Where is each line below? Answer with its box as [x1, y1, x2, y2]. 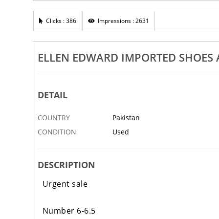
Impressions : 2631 [95, 17, 150, 25]
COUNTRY [37, 113, 70, 123]
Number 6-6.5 [42, 205, 96, 217]
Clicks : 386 [43, 17, 77, 25]
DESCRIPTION [37, 159, 95, 171]
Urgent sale [42, 178, 88, 190]
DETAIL [37, 89, 67, 101]
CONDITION [37, 127, 76, 137]
